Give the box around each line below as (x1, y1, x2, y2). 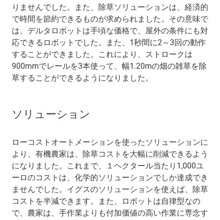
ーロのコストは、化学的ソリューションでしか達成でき (12, 172, 208, 182)
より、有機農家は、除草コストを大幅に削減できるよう (12, 149, 208, 159)
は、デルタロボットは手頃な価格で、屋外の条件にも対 (12, 26, 208, 35)
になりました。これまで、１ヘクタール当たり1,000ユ (12, 161, 204, 170)
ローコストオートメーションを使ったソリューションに (12, 137, 208, 147)
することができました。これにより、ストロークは (12, 49, 192, 59)
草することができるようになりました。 (12, 73, 153, 82)
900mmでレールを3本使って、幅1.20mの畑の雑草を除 (12, 61, 207, 71)
